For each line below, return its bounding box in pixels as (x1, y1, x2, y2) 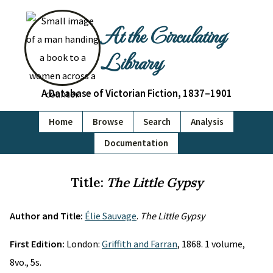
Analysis (191, 116, 224, 127)
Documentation (104, 137, 168, 149)
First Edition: (10, 238, 66, 250)
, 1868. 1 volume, (177, 238, 245, 250)
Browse (93, 116, 123, 127)
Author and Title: (10, 210, 85, 222)
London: (66, 238, 102, 250)
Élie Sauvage (85, 210, 136, 222)
